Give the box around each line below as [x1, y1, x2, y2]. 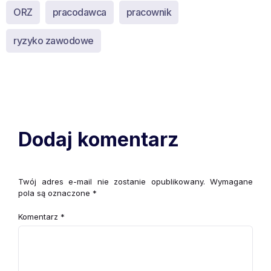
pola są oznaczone [18, 188, 93, 198]
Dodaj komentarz [18, 127, 179, 151]
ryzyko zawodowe [13, 34, 94, 47]
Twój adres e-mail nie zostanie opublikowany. [18, 176, 205, 186]
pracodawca [52, 5, 106, 18]
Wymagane [210, 176, 253, 186]
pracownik [126, 5, 171, 18]
